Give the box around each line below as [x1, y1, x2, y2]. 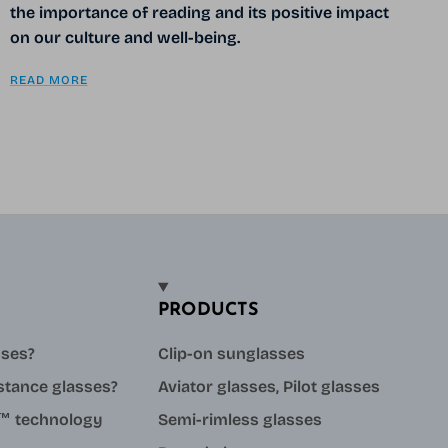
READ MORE [9, 72, 88, 87]
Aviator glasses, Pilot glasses [158, 376, 380, 396]
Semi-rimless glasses [158, 409, 322, 429]
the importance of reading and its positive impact [9, 2, 389, 22]
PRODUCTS [158, 301, 259, 319]
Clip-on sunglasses [158, 343, 305, 363]
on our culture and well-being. [9, 27, 240, 47]
